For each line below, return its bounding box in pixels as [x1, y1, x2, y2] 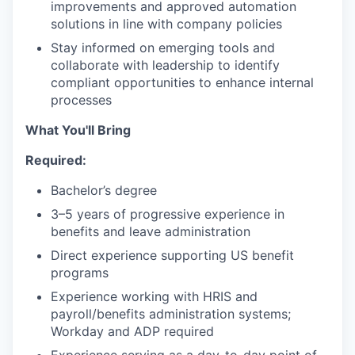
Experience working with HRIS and [51, 288, 258, 304]
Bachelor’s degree [51, 182, 157, 198]
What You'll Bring [25, 122, 131, 138]
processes [51, 92, 112, 108]
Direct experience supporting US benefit [51, 247, 294, 263]
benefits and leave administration [51, 223, 250, 239]
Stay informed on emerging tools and [51, 40, 275, 55]
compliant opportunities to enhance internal [51, 74, 314, 90]
